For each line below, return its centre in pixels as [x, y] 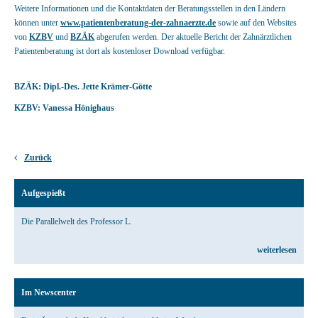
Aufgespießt [43, 193]
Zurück [38, 158]
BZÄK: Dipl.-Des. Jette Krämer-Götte [83, 87]
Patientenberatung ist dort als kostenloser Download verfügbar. [120, 51]
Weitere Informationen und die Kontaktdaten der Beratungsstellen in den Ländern [150, 9]
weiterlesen [277, 250]
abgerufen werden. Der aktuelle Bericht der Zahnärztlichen [193, 37]
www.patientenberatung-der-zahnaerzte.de [138, 23]
